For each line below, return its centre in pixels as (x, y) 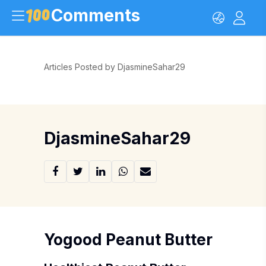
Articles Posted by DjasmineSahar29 (115, 67)
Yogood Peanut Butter (128, 240)
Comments (96, 15)
